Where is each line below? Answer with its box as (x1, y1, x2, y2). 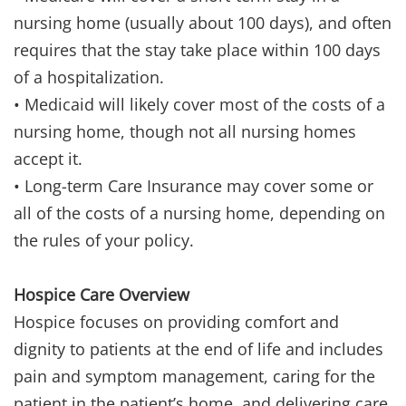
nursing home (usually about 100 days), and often (14, 12, 391, 34)
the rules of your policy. (14, 229, 194, 252)
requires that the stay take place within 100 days (14, 39, 381, 62)
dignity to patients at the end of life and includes (14, 338, 383, 361)
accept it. (14, 148, 82, 170)
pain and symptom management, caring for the (14, 365, 375, 388)
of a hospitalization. (14, 66, 164, 89)
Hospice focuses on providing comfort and (14, 311, 339, 333)
